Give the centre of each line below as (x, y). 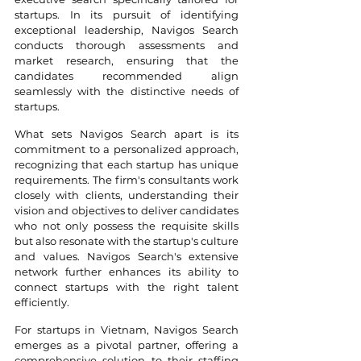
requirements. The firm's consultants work (127, 179)
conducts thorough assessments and (127, 45)
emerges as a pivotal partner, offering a (127, 344)
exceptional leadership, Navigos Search (127, 29)
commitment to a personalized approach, (127, 149)
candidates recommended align (127, 75)
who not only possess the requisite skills (127, 225)
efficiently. (42, 302)
